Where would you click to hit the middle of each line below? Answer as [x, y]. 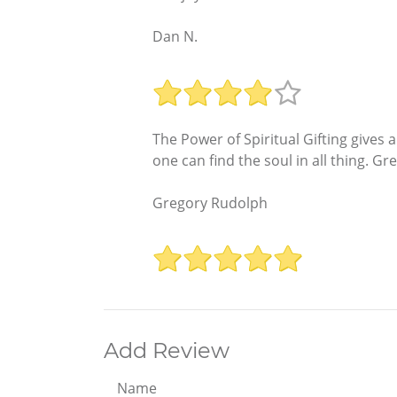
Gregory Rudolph [210, 202]
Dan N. [175, 37]
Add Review [167, 351]
